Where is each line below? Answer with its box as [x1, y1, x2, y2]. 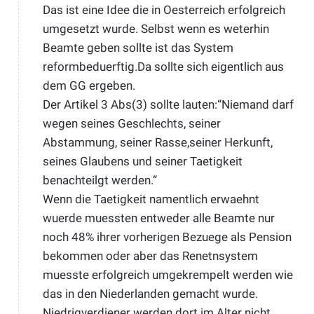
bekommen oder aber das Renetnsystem [42, 249, 258, 264]
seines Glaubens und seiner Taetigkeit [42, 154, 243, 169]
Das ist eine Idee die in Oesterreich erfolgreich [42, 3, 285, 18]
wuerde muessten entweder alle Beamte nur [42, 211, 275, 226]
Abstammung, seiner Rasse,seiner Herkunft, [42, 135, 273, 150]
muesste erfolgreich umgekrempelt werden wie [42, 268, 293, 282]
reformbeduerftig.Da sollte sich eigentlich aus [42, 60, 284, 74]
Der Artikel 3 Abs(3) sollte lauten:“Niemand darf [42, 97, 294, 112]
